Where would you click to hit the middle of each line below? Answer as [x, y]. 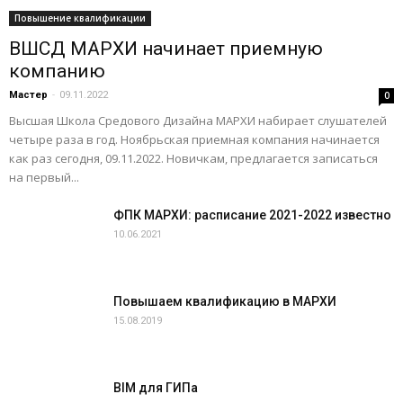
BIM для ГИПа [156, 388]
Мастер [28, 95]
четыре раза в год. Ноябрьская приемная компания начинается [194, 139]
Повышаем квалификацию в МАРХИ [225, 301]
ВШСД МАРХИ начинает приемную [166, 49]
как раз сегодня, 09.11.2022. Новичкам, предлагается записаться [193, 158]
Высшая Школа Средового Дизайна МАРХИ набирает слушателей [198, 121]
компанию [57, 71]
